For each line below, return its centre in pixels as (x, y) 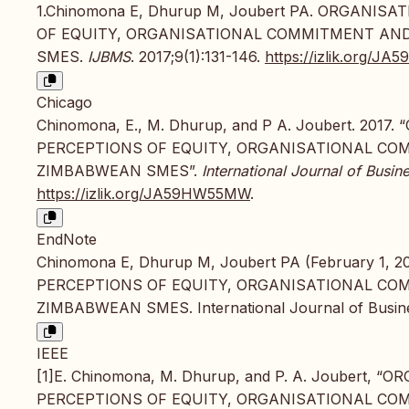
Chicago (64, 103)
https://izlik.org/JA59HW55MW (143, 194)
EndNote (67, 240)
